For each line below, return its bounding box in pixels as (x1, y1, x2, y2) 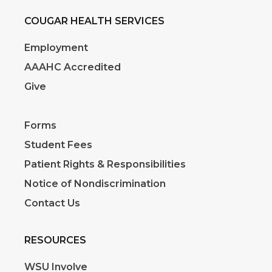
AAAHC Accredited (24, 61, 121, 73)
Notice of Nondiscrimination (24, 178, 166, 190)
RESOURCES (24, 234, 86, 246)
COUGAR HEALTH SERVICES (24, 15, 167, 27)
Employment (24, 42, 88, 54)
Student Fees (24, 139, 92, 151)
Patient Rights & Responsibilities (24, 158, 186, 171)
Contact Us (24, 197, 80, 209)
